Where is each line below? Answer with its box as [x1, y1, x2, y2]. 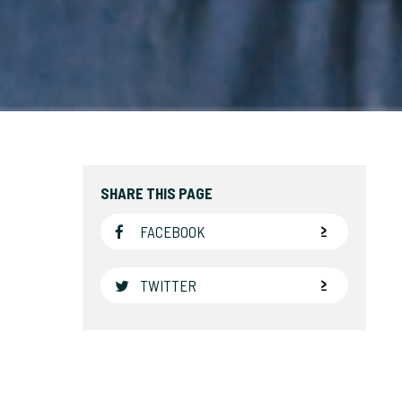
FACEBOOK [136, 222, 205, 240]
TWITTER [136, 275, 197, 294]
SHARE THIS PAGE [100, 184, 213, 203]
